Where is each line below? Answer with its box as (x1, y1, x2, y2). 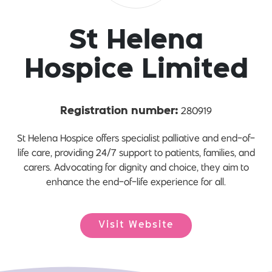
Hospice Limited (24, 58, 248, 83)
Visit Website (98, 221, 174, 230)
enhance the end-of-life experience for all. (46, 175, 226, 188)
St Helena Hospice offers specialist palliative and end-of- (17, 132, 255, 144)
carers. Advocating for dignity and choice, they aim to (23, 161, 249, 174)
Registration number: (60, 106, 178, 117)
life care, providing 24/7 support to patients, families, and (17, 146, 255, 159)
